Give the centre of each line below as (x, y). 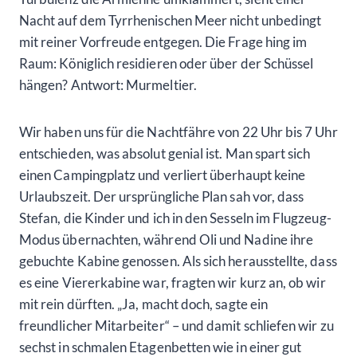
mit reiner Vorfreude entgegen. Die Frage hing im (163, 41)
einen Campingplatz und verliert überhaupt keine (163, 175)
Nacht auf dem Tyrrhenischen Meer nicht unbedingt (171, 20)
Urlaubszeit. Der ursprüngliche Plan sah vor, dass (162, 196)
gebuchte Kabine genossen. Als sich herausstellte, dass (178, 261)
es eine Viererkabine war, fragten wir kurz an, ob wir (173, 282)
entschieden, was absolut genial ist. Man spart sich (165, 153)
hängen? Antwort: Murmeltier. (108, 84)
